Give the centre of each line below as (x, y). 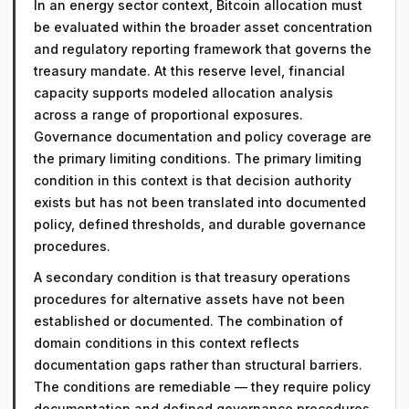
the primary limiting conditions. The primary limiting (198, 158)
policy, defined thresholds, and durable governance (200, 224)
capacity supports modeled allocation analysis (184, 93)
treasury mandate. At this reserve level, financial (189, 71)
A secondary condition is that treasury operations (192, 277)
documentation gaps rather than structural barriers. (198, 365)
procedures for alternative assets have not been (189, 299)
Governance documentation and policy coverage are (203, 136)
